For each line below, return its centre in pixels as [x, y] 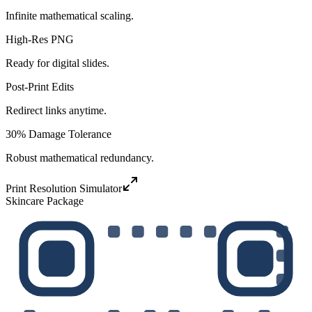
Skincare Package [45, 201]
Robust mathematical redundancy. [80, 157]
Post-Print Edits [40, 86]
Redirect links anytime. [56, 110]
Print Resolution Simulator [64, 188]
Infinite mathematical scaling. [70, 15]
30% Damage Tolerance [58, 134]
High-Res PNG [40, 39]
